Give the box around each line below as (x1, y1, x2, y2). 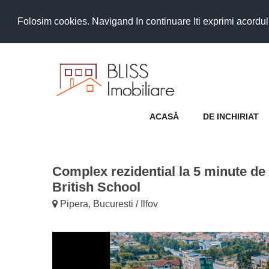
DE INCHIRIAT (203, 111, 259, 121)
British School (52, 179, 141, 195)
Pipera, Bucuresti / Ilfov (58, 198, 158, 209)
